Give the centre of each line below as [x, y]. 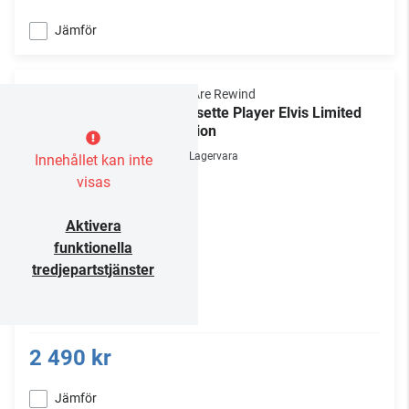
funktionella [93, 248]
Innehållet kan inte [93, 160]
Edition [194, 131]
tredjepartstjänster [93, 270]
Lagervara [214, 156]
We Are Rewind [214, 94]
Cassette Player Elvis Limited [267, 113]
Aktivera [93, 226]
